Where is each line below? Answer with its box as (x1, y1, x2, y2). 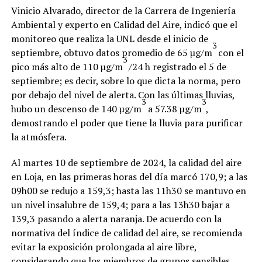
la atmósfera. (11, 130, 67, 143)
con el (218, 46, 244, 59)
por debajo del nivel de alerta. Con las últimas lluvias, (11, 88, 235, 101)
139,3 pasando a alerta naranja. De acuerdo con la (11, 212, 222, 225)
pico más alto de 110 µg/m (11, 60, 123, 73)
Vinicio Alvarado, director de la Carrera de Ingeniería (11, 4, 236, 17)
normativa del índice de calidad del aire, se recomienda (11, 226, 242, 239)
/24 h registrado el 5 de (128, 60, 226, 73)
